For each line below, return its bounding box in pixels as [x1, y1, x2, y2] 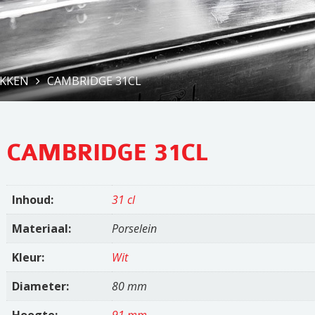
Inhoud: [12, 192, 54, 207]
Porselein [112, 221, 157, 236]
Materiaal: [12, 221, 72, 236]
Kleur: [12, 250, 45, 265]
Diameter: [12, 278, 70, 294]
